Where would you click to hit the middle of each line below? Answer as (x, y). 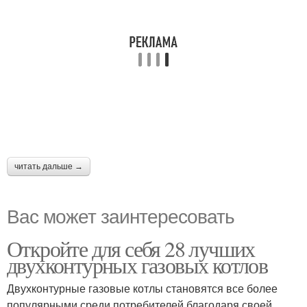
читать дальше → (49, 166)
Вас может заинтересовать (121, 215)
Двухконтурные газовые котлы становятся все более (142, 288)
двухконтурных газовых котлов (137, 265)
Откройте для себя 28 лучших (131, 248)
